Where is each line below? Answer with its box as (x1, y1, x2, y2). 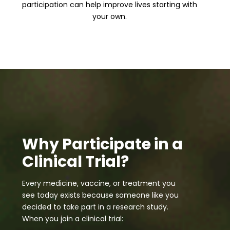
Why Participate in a (22, 133, 183, 155)
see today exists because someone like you (22, 190, 179, 200)
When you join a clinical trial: (22, 214, 124, 224)
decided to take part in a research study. (22, 202, 169, 212)
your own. (92, 11, 127, 22)
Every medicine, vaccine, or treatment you (22, 178, 176, 188)
